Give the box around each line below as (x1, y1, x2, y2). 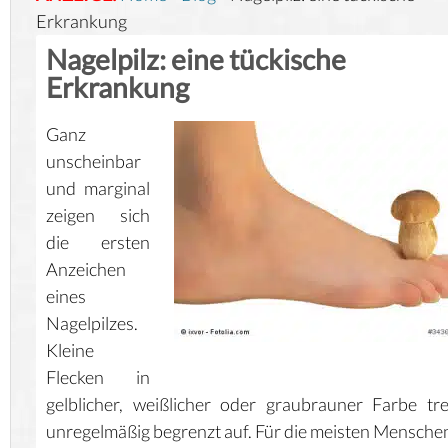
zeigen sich (46, 204, 150, 226)
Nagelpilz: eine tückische (46, 42, 346, 76)
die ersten (46, 231, 150, 253)
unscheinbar (46, 150, 141, 172)
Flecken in (46, 366, 150, 388)
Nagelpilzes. (46, 312, 138, 334)
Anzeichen (46, 258, 126, 280)
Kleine (46, 339, 94, 361)
